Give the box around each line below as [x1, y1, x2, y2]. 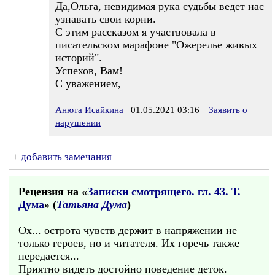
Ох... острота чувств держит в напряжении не [18, 224, 237, 236]
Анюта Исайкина [55, 105, 123, 115]
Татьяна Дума [56, 198, 127, 211]
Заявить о [209, 105, 247, 115]
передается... [18, 250, 79, 262]
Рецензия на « [18, 185, 87, 198]
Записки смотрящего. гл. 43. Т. [87, 185, 241, 198]
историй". [55, 52, 102, 64]
